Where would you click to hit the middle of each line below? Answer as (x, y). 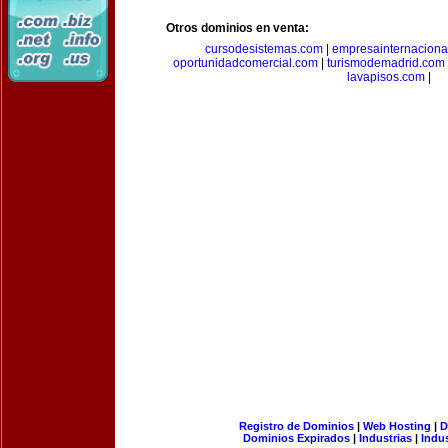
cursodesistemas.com (264, 49)
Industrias (385, 438)
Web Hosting (396, 426)
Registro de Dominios (296, 426)
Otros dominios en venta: (237, 28)
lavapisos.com (386, 77)
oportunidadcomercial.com (245, 63)
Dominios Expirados (296, 438)
